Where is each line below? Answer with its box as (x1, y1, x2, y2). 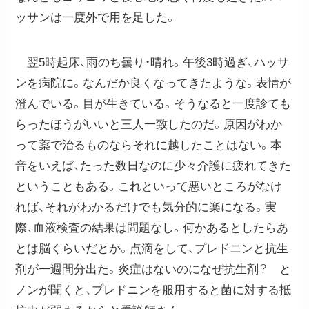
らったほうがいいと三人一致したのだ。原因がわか (15, 117, 283, 131)
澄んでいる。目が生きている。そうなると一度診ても (15, 97, 292, 110)
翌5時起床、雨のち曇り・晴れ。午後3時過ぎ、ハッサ (15, 55, 290, 69)
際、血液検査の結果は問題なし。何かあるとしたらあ (15, 221, 289, 235)
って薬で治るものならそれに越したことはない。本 (15, 138, 283, 152)
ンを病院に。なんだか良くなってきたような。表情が (15, 76, 292, 90)
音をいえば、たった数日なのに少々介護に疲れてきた (15, 159, 292, 172)
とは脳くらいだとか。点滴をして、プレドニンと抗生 (15, 241, 289, 255)
